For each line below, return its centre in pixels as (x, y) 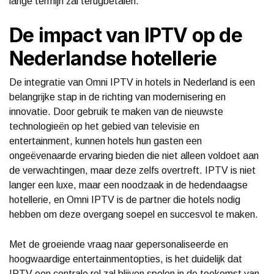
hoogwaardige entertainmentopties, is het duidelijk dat (126, 259)
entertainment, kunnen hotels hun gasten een (106, 141)
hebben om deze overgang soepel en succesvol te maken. (134, 214)
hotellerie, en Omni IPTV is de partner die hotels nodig (125, 199)
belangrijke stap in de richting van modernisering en (117, 97)
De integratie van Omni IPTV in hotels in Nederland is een (132, 82)
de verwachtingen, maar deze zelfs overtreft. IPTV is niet (132, 170)
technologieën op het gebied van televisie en (104, 126)
